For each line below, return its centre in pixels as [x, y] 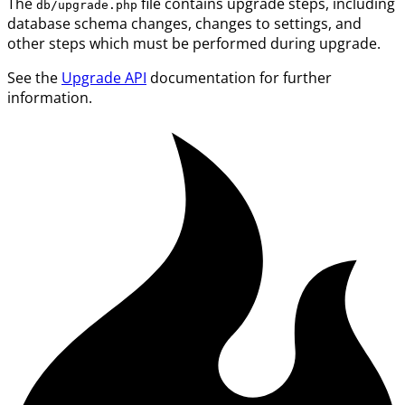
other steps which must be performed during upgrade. [194, 44]
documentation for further [239, 78]
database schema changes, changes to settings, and [184, 24]
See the [34, 78]
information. [50, 98]
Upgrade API [104, 78]
